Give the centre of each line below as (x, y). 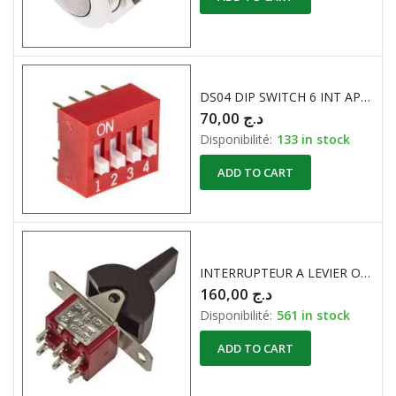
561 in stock (314, 315)
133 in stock (314, 139)
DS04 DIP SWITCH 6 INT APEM (366, 96)
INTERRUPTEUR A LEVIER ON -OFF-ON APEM (366, 272)
